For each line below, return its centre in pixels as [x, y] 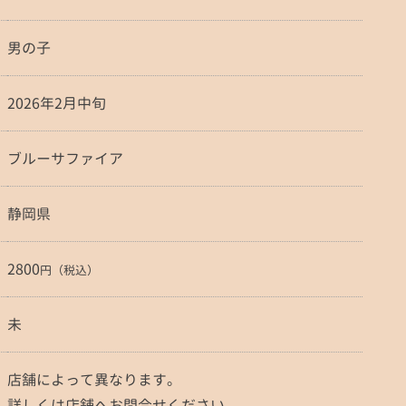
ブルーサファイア [65, 159]
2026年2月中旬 [57, 103]
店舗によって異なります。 [94, 380]
